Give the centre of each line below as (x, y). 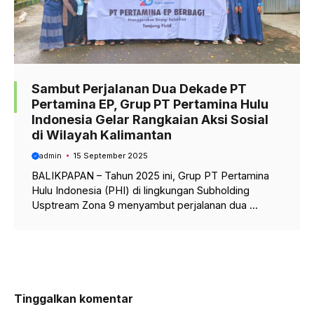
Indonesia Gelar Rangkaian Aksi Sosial (150, 119)
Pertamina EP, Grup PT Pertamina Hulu (150, 104)
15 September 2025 (110, 155)
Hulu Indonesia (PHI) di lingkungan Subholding (141, 191)
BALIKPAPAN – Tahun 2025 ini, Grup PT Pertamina (150, 176)
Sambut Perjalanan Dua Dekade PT (139, 88)
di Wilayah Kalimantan (102, 135)
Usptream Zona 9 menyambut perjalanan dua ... (145, 205)
